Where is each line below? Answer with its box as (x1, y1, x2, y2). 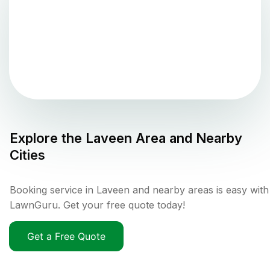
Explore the (10, 130, 86, 146)
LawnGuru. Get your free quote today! (10, 199, 185, 212)
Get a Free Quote (27, 230, 105, 243)
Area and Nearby (132, 130, 242, 146)
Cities (10, 147, 45, 163)
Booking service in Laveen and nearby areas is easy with (10, 184, 269, 196)
